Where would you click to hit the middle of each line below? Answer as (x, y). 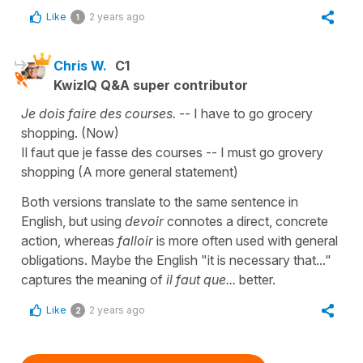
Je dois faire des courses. (98, 113)
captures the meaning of (94, 279)
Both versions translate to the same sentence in (160, 201)
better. (256, 279)
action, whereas (69, 240)
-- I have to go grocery (244, 113)
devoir (144, 221)
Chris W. (80, 65)
